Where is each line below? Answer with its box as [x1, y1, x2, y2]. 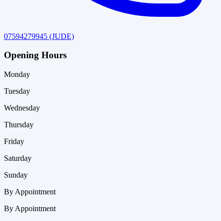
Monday [4, 70, 30, 78]
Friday [4, 137, 24, 146]
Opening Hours [4, 50, 67, 61]
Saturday [4, 154, 32, 162]
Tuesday [4, 87, 30, 95]
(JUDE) [49, 32, 74, 40]
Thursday [4, 120, 34, 129]
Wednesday [4, 104, 40, 112]
